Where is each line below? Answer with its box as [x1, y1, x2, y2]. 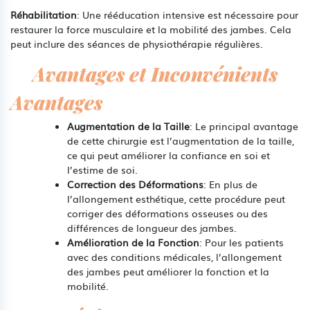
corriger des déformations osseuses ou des [67, 206, 268, 220]
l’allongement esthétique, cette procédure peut [67, 191, 285, 206]
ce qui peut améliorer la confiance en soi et [67, 147, 270, 162]
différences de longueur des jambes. [67, 220, 237, 235]
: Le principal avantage [190, 118, 298, 133]
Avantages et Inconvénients [33, 60, 277, 86]
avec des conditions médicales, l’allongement [67, 249, 282, 264]
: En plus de [203, 176, 257, 191]
